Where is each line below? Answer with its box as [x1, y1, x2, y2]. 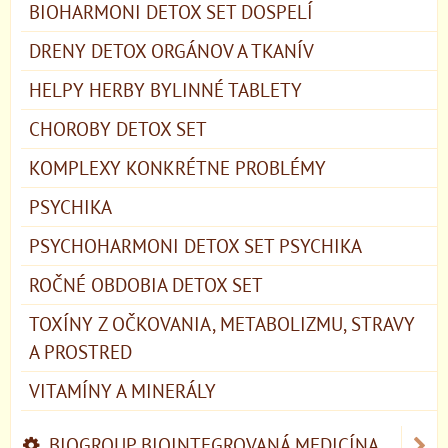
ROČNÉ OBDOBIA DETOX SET [29, 271, 263, 297]
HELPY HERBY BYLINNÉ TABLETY [29, 76, 302, 102]
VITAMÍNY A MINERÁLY [29, 377, 216, 403]
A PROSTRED [29, 338, 132, 364]
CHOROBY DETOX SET [29, 115, 207, 141]
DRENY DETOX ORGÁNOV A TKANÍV [29, 37, 314, 63]
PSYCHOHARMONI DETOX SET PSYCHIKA [29, 232, 362, 258]
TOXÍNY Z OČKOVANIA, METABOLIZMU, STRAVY [29, 310, 415, 336]
